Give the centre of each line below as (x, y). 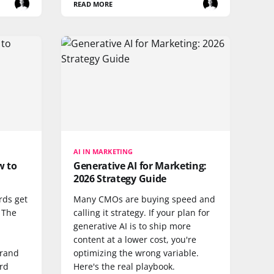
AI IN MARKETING (103, 151)
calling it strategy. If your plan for (142, 213)
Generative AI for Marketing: (140, 166)
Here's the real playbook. (124, 266)
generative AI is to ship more (132, 226)
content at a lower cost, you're (135, 239)
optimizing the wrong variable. (136, 253)
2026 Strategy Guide (120, 179)
